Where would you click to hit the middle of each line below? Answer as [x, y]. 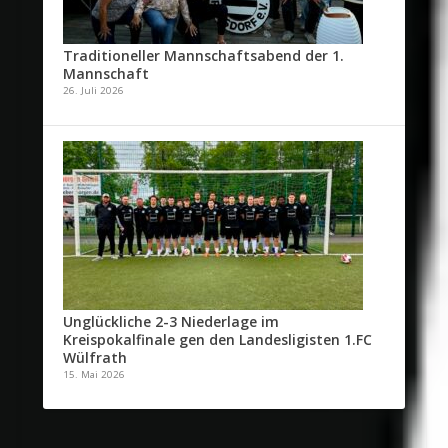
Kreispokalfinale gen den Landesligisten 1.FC [217, 340]
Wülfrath [94, 358]
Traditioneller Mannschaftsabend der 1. [203, 56]
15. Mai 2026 [93, 375]
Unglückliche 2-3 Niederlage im [170, 322]
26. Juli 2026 [93, 91]
